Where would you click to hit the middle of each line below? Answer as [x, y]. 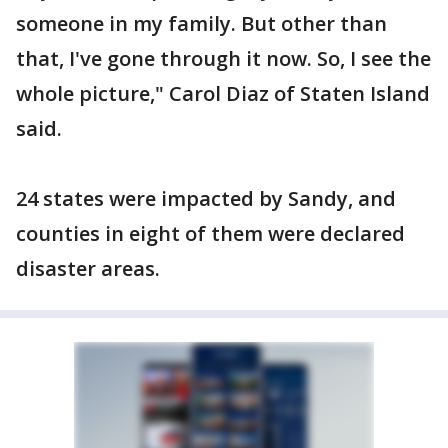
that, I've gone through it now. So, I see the [223, 58]
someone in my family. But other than [201, 23]
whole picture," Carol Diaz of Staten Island [223, 93]
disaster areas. [88, 268]
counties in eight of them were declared [210, 233]
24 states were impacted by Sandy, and [206, 198]
